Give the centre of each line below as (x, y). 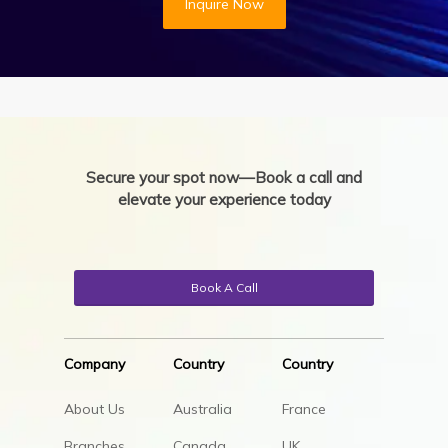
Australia (202, 408)
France (303, 408)
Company (95, 363)
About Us (95, 408)
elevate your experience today (224, 200)
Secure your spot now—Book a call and (224, 178)
